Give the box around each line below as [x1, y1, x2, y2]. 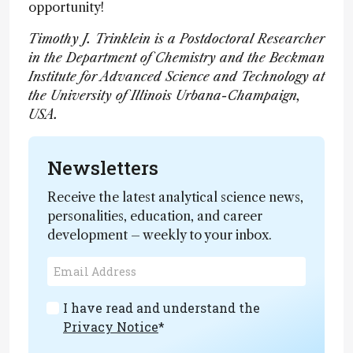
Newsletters [47, 155, 158, 180]
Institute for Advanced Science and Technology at [28, 69, 325, 84]
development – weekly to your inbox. [47, 227, 272, 243]
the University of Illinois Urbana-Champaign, [28, 87, 301, 103]
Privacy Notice [63, 318, 158, 335]
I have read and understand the [63, 299, 260, 316]
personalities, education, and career [47, 208, 262, 224]
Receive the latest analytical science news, [47, 189, 303, 205]
